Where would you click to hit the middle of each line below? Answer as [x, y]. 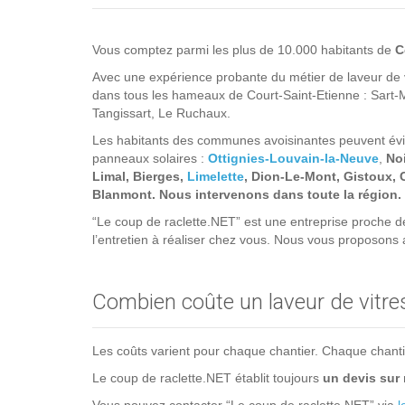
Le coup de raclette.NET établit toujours [207, 378]
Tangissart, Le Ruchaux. [161, 113]
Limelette [216, 177]
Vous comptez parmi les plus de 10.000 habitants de [244, 50]
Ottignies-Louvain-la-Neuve [293, 159]
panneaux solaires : [150, 159]
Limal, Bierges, [140, 177]
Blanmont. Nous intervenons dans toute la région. [247, 195]
